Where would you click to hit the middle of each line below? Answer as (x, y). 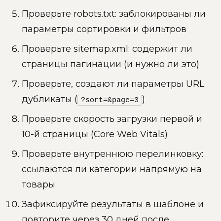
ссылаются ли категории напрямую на (112, 169)
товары (38, 185)
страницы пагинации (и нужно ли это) (110, 64)
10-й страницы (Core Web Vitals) (95, 134)
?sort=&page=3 (110, 100)
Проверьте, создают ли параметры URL (113, 84)
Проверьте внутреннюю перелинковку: (112, 154)
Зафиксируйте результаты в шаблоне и (113, 204)
